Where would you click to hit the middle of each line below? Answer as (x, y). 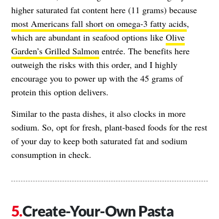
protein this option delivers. (60, 92)
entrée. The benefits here (144, 51)
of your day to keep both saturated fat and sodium (99, 141)
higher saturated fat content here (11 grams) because (104, 10)
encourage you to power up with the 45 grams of (97, 78)
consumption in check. (51, 155)
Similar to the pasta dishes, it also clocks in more (99, 114)
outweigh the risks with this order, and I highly (94, 65)
